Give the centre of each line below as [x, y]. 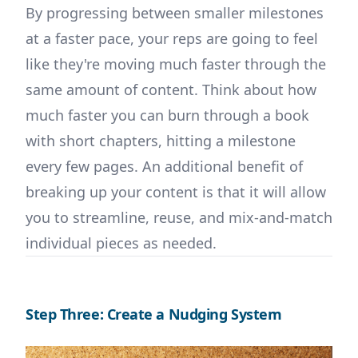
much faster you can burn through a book [167, 115]
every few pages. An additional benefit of [164, 167]
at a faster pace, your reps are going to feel [172, 39]
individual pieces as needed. [121, 243]
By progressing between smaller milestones [175, 13]
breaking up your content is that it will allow [176, 192]
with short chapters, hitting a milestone [161, 141]
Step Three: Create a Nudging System [154, 314]
